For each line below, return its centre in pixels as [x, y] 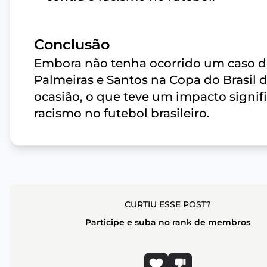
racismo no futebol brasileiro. [122, 113]
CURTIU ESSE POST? [168, 204]
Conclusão [72, 44]
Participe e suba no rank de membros [168, 222]
